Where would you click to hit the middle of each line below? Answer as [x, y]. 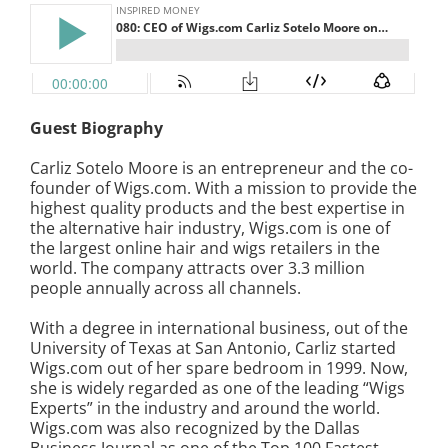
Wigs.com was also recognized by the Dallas [195, 428]
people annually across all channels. [165, 288]
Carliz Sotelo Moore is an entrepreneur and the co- [221, 168]
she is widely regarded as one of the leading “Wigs [217, 388]
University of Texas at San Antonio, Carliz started [213, 348]
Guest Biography [96, 128]
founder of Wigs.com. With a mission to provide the [223, 188]
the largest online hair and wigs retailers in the [205, 248]
